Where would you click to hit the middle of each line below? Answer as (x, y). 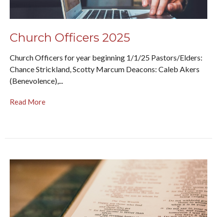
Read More (28, 102)
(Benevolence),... (36, 81)
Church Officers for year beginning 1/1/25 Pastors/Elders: (106, 58)
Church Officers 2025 (70, 37)
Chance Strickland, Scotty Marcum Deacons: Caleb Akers (105, 69)
